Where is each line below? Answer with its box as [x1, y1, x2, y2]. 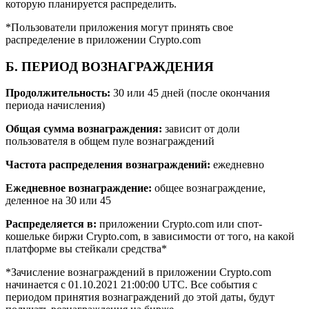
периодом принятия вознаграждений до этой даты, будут [6, 291, 275, 303]
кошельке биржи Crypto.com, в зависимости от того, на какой [6, 230, 295, 243]
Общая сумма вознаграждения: [6, 123, 162, 135]
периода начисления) [6, 99, 105, 112]
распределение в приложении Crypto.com [6, 33, 201, 46]
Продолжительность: [6, 87, 110, 99]
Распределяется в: [6, 218, 97, 230]
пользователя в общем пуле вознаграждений [6, 135, 215, 148]
